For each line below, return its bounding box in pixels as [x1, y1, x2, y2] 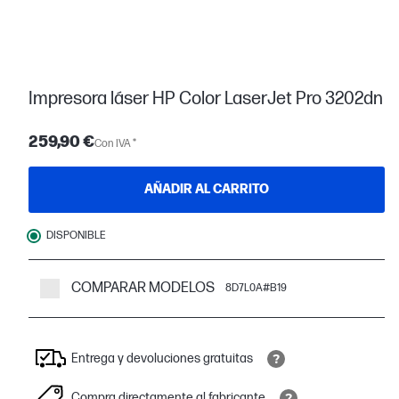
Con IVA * [94, 136, 136, 151]
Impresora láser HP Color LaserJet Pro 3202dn [28, 87, 383, 110]
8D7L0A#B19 [225, 281, 287, 295]
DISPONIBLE [46, 228, 106, 242]
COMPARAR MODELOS [71, 279, 215, 297]
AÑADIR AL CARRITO [144, 182, 269, 198]
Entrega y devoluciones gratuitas [71, 350, 253, 366]
